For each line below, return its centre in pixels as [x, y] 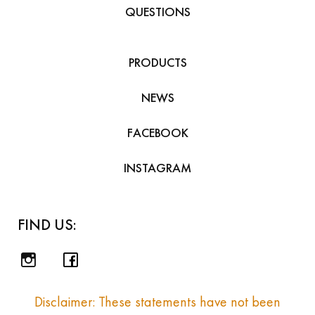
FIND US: [47, 224]
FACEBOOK [157, 133]
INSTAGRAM [157, 168]
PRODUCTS [157, 62]
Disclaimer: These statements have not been [157, 301]
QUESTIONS [157, 12]
